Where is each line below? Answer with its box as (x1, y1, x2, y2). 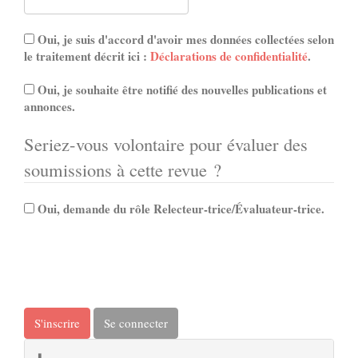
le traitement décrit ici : (24, 47, 150, 65)
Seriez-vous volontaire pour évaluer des (24, 132, 308, 156)
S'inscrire (34, 315, 80, 331)
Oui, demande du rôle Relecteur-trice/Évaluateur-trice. (38, 200, 324, 217)
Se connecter (104, 315, 168, 331)
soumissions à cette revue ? (24, 157, 221, 181)
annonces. (24, 97, 75, 115)
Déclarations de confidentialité (150, 47, 308, 65)
